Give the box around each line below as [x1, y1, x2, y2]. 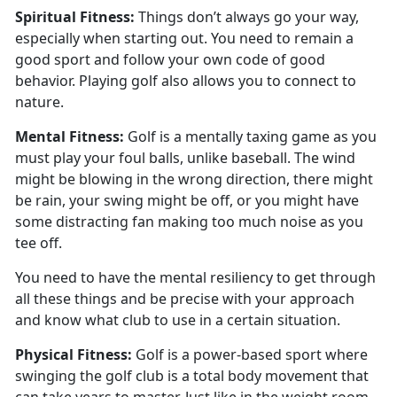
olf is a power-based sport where [146, 345, 368, 365]
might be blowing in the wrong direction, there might [15, 169, 373, 190]
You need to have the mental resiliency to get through [15, 268, 376, 288]
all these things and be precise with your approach [15, 289, 354, 309]
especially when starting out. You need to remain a [15, 28, 354, 49]
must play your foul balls [15, 148, 180, 168]
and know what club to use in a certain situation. [15, 310, 344, 331]
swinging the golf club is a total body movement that [15, 366, 369, 386]
